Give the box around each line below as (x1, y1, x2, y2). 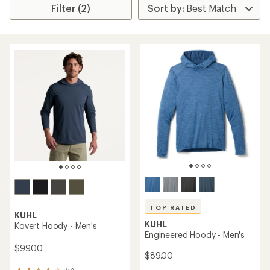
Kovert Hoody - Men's (14, 220, 97, 231)
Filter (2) (51, 2, 91, 14)
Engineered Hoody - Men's (145, 230, 245, 240)
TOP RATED (149, 204, 197, 211)
